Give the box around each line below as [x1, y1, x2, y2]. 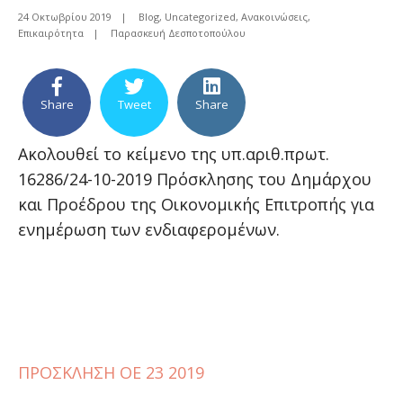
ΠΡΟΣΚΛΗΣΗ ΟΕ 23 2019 [18, 362, 204, 383]
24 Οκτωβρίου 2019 [18, 10, 112, 23]
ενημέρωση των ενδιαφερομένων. [18, 219, 280, 240]
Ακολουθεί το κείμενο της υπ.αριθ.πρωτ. [18, 143, 329, 165]
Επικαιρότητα [18, 26, 84, 40]
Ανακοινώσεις [241, 10, 308, 23]
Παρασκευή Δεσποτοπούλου [111, 26, 246, 40]
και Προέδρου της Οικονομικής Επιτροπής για [18, 193, 374, 215]
